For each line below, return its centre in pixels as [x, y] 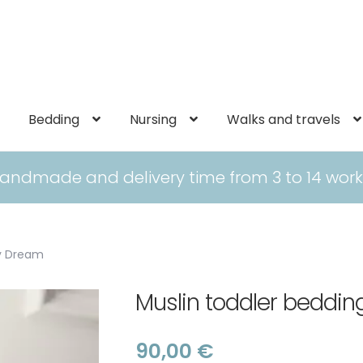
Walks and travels [284, 119]
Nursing [154, 119]
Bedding [54, 119]
